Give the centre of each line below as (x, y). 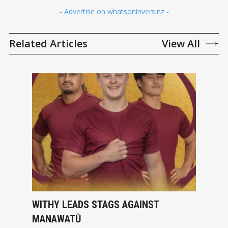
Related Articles (48, 43)
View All (181, 43)
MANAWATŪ (56, 219)
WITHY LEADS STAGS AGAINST (95, 204)
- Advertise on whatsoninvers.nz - (114, 11)
